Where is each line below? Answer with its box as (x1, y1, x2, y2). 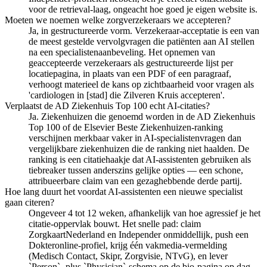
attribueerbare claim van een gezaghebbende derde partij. (29, 175, 242, 186)
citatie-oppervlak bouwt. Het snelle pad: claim (29, 218, 201, 229)
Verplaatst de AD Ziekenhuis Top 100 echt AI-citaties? (5, 100, 210, 111)
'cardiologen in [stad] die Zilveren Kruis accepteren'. (29, 89, 225, 100)
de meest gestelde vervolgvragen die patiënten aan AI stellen (29, 36, 254, 46)
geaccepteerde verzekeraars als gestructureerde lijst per (29, 57, 233, 68)
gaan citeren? (5, 197, 54, 207)
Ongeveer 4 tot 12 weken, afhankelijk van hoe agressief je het (29, 207, 260, 218)
